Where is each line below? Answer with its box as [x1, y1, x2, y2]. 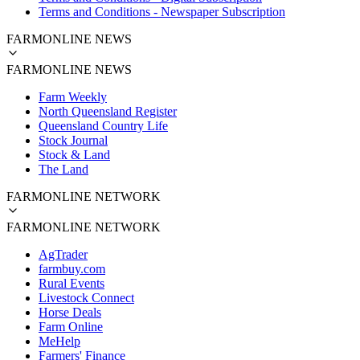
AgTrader [39, 247, 88, 261]
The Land [39, 162, 88, 176]
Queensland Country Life [39, 118, 168, 133]
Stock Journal [39, 133, 108, 147]
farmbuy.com [39, 261, 105, 276]
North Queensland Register [39, 104, 177, 118]
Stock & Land [39, 147, 110, 162]
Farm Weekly [39, 89, 107, 104]
